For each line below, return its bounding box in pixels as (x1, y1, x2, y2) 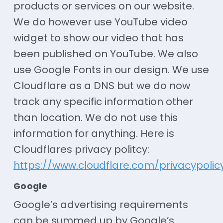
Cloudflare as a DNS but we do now (13, 78, 190, 93)
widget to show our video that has (13, 30, 184, 45)
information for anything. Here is (13, 126, 174, 140)
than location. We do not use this (13, 110, 178, 124)
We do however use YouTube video (13, 14, 188, 29)
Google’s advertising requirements (13, 197, 188, 212)
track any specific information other (13, 94, 193, 109)
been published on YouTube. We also (13, 46, 198, 61)
